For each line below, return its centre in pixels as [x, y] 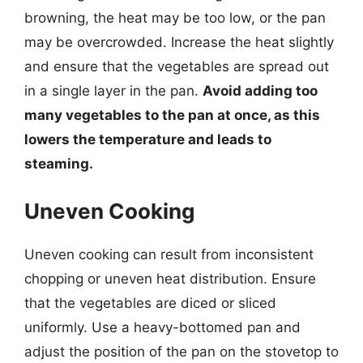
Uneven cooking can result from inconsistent [169, 254]
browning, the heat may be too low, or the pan [175, 18]
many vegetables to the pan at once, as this [172, 115]
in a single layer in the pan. [113, 91]
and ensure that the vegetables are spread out [177, 66]
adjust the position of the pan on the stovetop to [181, 351]
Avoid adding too [260, 91]
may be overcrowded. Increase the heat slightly [179, 42]
